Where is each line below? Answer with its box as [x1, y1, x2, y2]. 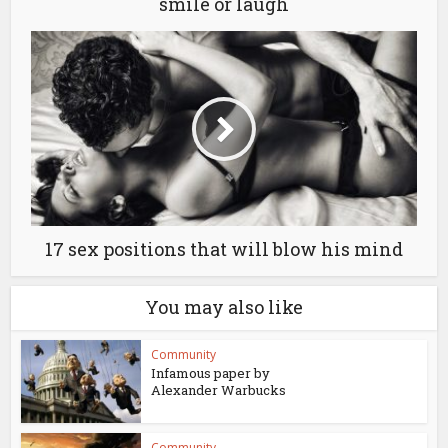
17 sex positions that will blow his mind [45, 237, 403, 262]
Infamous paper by [151, 364, 271, 383]
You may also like [145, 295, 303, 320]
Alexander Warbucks [151, 381, 287, 400]
